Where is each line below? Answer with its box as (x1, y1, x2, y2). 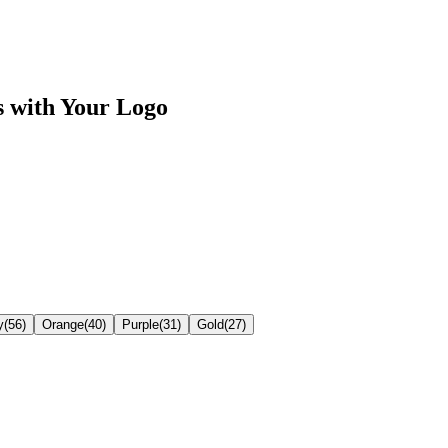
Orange (42, 317, 84, 333)
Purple (122, 317, 159, 333)
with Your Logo (4, 93, 168, 120)
